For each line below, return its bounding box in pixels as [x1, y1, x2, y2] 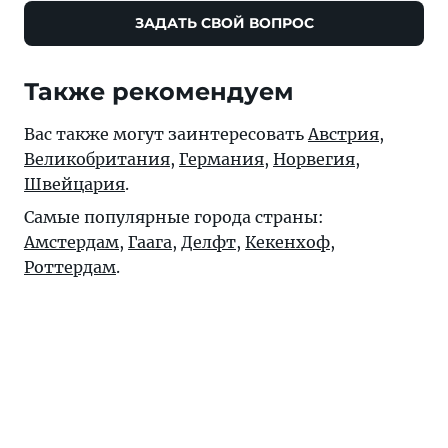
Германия [179, 149, 264, 170]
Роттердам [24, 257, 116, 278]
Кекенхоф [245, 232, 330, 253]
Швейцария [24, 174, 125, 195]
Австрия [308, 124, 379, 145]
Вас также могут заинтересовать [24, 124, 308, 145]
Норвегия [273, 149, 355, 170]
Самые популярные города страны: [24, 207, 324, 228]
